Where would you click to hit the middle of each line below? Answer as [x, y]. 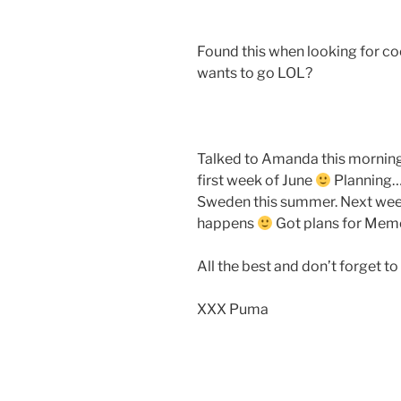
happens [227, 223]
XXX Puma [233, 309]
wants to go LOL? [255, 73]
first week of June [256, 180]
